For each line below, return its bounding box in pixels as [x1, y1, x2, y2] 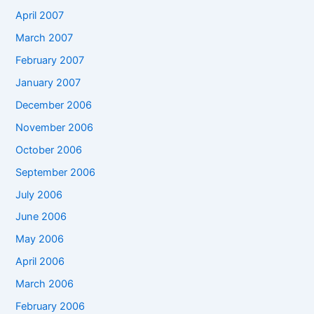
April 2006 [15, 255, 65, 268]
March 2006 [15, 278, 74, 291]
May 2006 [15, 233, 64, 246]
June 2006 [15, 210, 67, 224]
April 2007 [15, 9, 64, 22]
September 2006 [15, 165, 96, 179]
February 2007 [15, 53, 85, 67]
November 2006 [15, 121, 94, 134]
